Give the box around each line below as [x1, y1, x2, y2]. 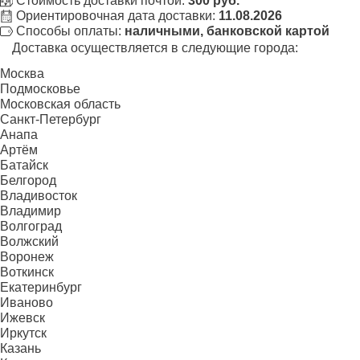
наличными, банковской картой [125, 23, 329, 38]
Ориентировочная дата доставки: [13, 8, 219, 22]
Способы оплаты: [13, 23, 125, 38]
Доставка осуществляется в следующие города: [12, 40, 298, 55]
